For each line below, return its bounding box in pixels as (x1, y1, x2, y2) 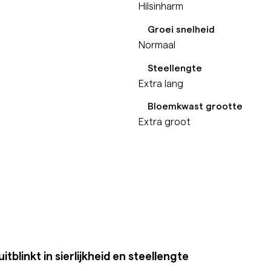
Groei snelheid (148, 23, 215, 34)
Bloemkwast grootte (148, 100, 243, 112)
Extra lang (139, 76, 183, 89)
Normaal (139, 38, 175, 50)
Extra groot (139, 115, 191, 128)
